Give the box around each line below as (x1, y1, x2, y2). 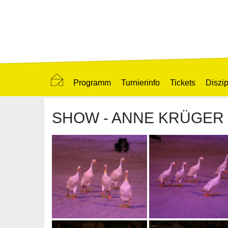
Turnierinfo (121, 78, 160, 87)
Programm (73, 78, 111, 87)
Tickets (170, 78, 195, 87)
